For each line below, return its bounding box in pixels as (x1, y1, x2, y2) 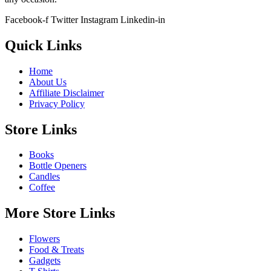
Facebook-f (5, 14, 48, 25)
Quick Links (5, 37, 82, 53)
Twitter (51, 14, 78, 25)
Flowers (29, 233, 60, 244)
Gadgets (29, 255, 60, 266)
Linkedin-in (120, 14, 165, 25)
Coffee (29, 182, 55, 193)
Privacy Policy (29, 98, 85, 109)
